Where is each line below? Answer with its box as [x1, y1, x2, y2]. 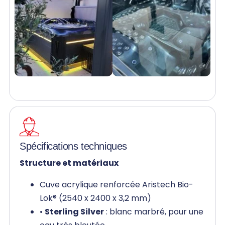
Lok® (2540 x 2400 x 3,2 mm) [40, 192, 151, 204]
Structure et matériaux [20, 157, 119, 169]
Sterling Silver [45, 205, 104, 217]
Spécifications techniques [20, 140, 127, 152]
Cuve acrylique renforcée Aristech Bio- [40, 178, 193, 190]
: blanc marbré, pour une [104, 205, 203, 217]
